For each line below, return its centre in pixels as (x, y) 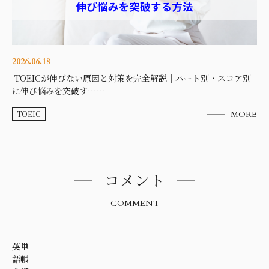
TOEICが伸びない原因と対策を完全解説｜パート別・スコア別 (131, 78)
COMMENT (134, 204)
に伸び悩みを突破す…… (59, 91)
